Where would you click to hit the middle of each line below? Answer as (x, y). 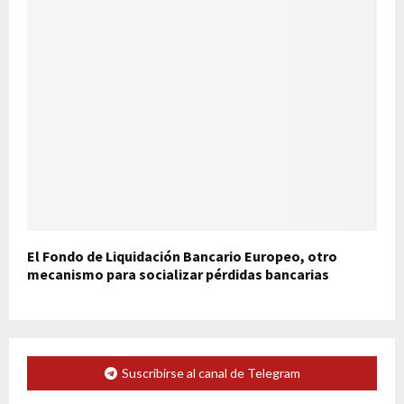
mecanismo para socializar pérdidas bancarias (178, 275)
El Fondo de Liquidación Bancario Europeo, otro (182, 257)
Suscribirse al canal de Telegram (211, 373)
